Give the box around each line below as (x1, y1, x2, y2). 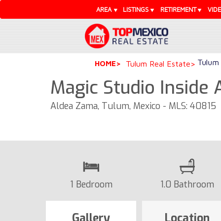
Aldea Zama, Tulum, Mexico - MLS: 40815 (50, 100, 216, 112)
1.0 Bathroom (160, 178, 214, 190)
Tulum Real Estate (126, 59, 190, 68)
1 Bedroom (70, 178, 112, 190)
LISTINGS (123, 5, 149, 13)
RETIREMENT (160, 5, 196, 13)
